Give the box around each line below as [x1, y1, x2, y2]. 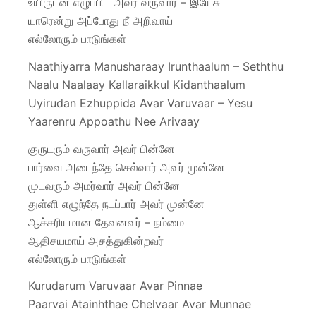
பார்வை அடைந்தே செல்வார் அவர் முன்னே [28, 159, 225, 174]
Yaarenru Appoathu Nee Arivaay [28, 114, 200, 128]
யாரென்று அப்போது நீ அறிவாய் [28, 13, 173, 28]
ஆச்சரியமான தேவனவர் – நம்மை [28, 214, 184, 229]
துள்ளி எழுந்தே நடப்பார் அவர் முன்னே [28, 196, 205, 211]
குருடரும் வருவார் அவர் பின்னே [28, 141, 175, 156]
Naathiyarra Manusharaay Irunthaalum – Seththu [28, 59, 284, 73]
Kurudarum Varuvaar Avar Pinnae [28, 279, 202, 293]
